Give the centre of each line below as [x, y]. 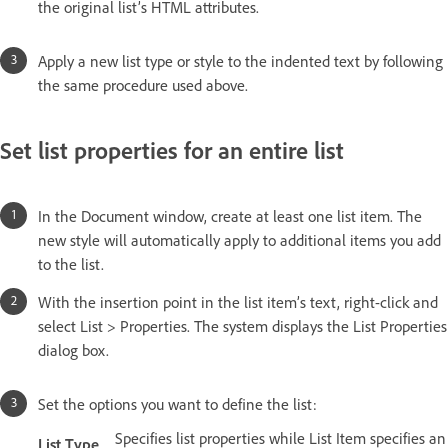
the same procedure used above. [143, 84]
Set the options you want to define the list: [177, 404]
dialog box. [73, 350]
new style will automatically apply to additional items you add [239, 240]
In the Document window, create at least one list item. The [230, 216]
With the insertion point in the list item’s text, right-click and [238, 302]
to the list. [71, 264]
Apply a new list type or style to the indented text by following [240, 60]
